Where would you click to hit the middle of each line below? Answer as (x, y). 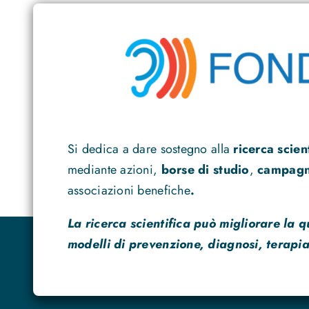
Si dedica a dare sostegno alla (150, 149)
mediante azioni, (114, 169)
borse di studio (205, 169)
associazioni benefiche (129, 190)
